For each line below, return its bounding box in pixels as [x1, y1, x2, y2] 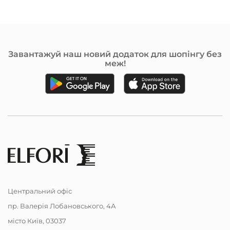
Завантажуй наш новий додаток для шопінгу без [8, 49, 222, 60]
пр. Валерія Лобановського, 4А [8, 202, 116, 210]
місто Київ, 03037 [8, 217, 66, 225]
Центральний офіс [8, 187, 72, 196]
